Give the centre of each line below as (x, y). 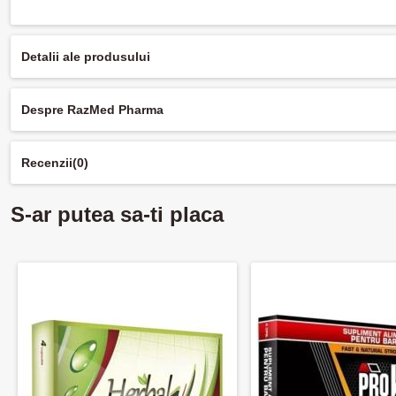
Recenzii (47, 163)
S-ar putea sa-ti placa (117, 215)
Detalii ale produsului (86, 57)
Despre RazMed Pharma (92, 110)
